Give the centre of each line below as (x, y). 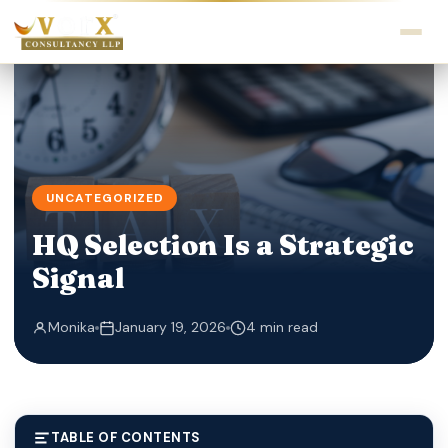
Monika (71, 327)
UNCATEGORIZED (105, 198)
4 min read (282, 327)
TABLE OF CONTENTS (126, 437)
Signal (78, 278)
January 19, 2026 (170, 327)
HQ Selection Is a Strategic (223, 245)
